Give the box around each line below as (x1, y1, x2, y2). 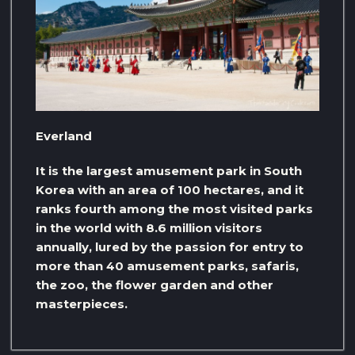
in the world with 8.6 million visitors (36, 220, 262, 236)
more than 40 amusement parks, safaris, (36, 258, 299, 274)
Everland (36, 128, 92, 144)
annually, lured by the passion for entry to (36, 239, 303, 255)
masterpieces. (36, 296, 128, 312)
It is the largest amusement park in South (36, 163, 302, 179)
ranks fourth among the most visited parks (36, 201, 313, 217)
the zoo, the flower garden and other (36, 277, 273, 293)
